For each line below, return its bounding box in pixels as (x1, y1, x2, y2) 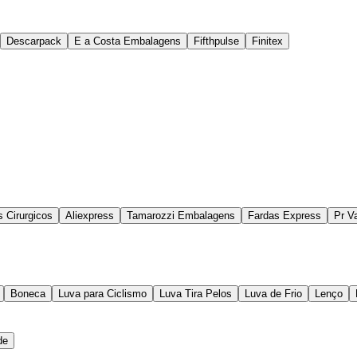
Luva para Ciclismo (58, 288, 147, 300)
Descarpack (6, 35, 61, 48)
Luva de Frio (245, 288, 302, 300)
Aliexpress (65, 210, 114, 222)
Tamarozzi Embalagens (127, 210, 235, 222)
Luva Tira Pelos (159, 288, 232, 300)
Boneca (10, 288, 45, 300)
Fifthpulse (194, 35, 239, 48)
